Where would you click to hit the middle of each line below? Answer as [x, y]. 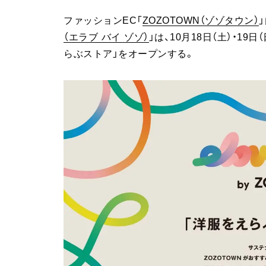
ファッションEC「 [103, 20]
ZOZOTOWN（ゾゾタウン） [200, 20]
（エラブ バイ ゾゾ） [106, 37]
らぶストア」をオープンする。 [129, 54]
